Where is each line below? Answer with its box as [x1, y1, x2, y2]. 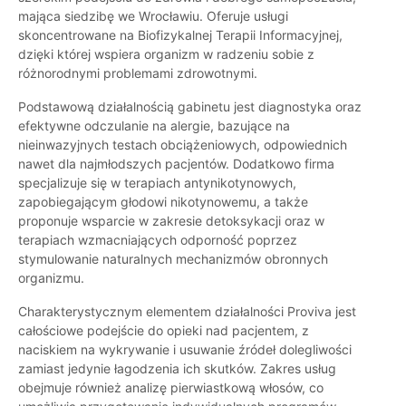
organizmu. [18, 270, 84, 286]
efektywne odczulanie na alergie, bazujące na [18, 118, 290, 134]
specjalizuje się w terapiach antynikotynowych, [18, 175, 296, 191]
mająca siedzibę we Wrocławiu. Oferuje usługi [18, 8, 288, 24]
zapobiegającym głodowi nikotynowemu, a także [18, 194, 308, 210]
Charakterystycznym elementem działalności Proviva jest [18, 304, 356, 320]
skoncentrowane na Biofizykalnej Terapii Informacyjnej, [18, 27, 343, 43]
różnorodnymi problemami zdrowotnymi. [18, 65, 257, 82]
